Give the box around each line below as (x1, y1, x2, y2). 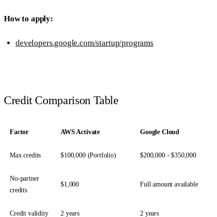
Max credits (10, 152, 41, 159)
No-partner (10, 175, 39, 183)
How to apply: (4, 14, 53, 23)
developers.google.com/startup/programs (15, 38, 154, 47)
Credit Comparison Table (4, 94, 119, 107)
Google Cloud (140, 128, 180, 136)
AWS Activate (61, 128, 100, 136)
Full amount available (140, 181, 198, 188)
